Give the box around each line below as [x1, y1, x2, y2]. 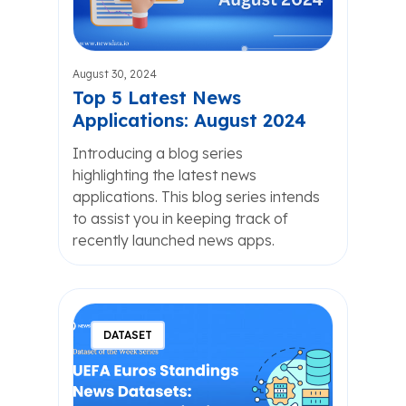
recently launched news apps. [72, 231, 275, 249]
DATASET [103, 328, 152, 342]
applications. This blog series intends [72, 188, 320, 206]
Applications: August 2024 [72, 109, 306, 131]
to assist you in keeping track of [72, 209, 288, 227]
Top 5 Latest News [72, 86, 241, 109]
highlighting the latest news [72, 166, 256, 184]
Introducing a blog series [72, 144, 243, 162]
